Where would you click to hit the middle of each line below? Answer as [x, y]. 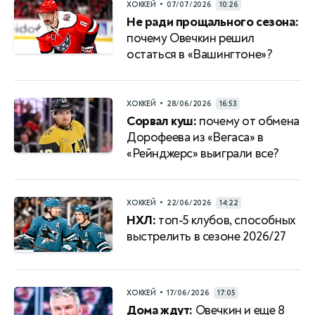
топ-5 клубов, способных [226, 220]
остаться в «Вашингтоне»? [200, 54]
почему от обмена [248, 121]
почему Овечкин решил [191, 38]
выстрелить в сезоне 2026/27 [206, 237]
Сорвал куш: [162, 121]
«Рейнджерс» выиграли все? [203, 154]
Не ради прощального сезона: [213, 22]
